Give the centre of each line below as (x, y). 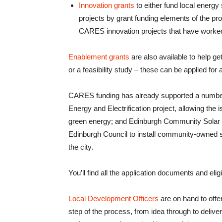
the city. (81, 147)
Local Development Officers (113, 198)
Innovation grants (107, 5)
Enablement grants (99, 57)
